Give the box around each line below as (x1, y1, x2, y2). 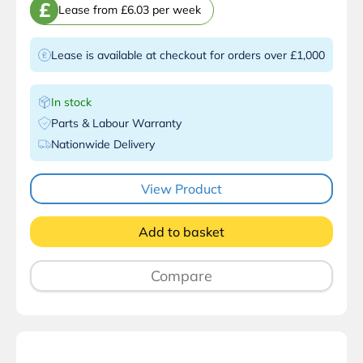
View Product (141, 180, 222, 197)
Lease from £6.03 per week (58, 2, 201, 18)
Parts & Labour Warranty (51, 115, 181, 130)
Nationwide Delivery (51, 136, 155, 152)
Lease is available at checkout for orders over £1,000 (51, 47, 325, 62)
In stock (51, 94, 92, 109)
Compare (151, 266, 212, 285)
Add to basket (139, 223, 224, 240)
